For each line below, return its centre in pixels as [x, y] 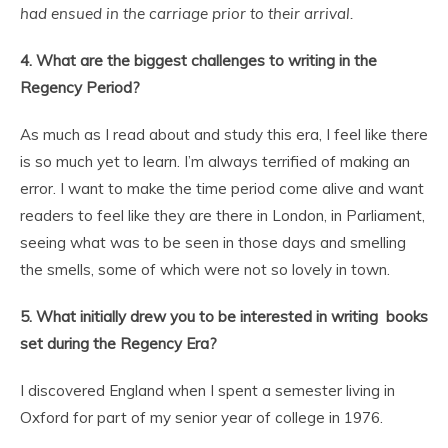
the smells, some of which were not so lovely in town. [205, 269]
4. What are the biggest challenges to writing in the [198, 60]
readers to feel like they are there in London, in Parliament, [222, 215]
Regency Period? [80, 87]
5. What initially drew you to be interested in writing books [224, 316]
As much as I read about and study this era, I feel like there [224, 134]
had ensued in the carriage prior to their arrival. [187, 13]
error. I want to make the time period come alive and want [222, 188]
